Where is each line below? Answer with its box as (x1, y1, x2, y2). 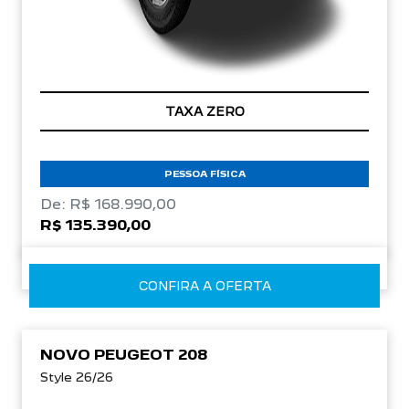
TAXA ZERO (164, 103, 245, 119)
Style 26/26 (40, 369, 113, 384)
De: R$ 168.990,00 (40, 194, 176, 213)
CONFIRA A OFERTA (138, 278, 271, 293)
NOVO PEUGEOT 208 (40, 345, 207, 363)
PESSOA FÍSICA (163, 167, 246, 179)
